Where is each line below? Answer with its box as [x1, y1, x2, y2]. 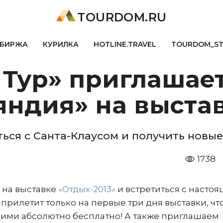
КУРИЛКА [42, 40, 79, 49]
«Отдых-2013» [58, 184, 115, 194]
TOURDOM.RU [77, 10, 167, 24]
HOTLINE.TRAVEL [93, 40, 156, 49]
